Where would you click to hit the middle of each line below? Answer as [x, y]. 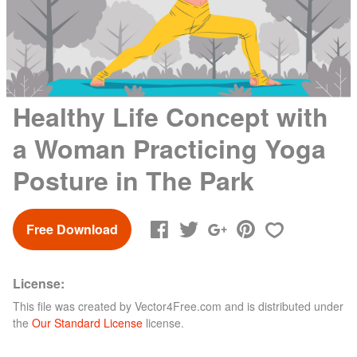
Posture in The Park [133, 180]
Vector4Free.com [178, 306]
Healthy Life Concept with [171, 116]
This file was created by [74, 306]
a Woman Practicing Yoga [169, 148]
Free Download [72, 229]
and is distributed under [282, 306]
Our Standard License [87, 322]
